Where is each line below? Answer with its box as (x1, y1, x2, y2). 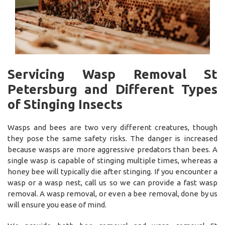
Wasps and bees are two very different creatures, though (8, 123, 217, 132)
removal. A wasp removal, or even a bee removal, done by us (8, 189, 217, 198)
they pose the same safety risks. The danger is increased (8, 134, 217, 143)
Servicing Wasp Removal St (8, 67, 217, 82)
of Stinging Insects (8, 97, 123, 112)
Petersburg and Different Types (8, 82, 217, 97)
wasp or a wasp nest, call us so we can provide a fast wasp (8, 178, 217, 187)
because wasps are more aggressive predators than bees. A (8, 145, 217, 154)
